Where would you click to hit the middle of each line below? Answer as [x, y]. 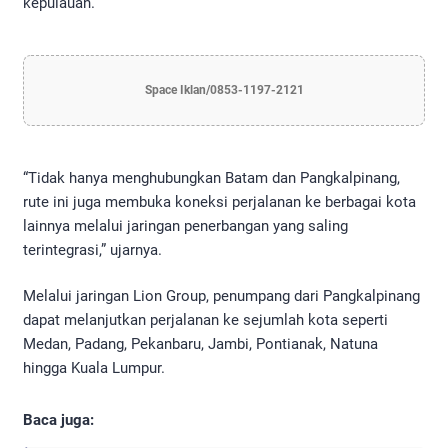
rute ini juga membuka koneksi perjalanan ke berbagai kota [219, 201]
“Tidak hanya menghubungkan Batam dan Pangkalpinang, [211, 177]
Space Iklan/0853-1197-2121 [224, 89]
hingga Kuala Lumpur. [94, 368]
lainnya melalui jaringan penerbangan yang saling [185, 225]
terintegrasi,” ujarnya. [92, 249]
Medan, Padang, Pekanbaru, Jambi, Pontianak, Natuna [200, 344]
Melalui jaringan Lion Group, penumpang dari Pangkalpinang [221, 296]
